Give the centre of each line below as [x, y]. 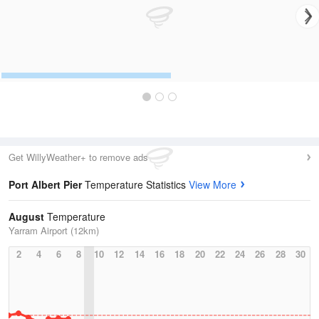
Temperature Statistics [137, 184]
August [26, 216]
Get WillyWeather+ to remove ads [78, 157]
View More [213, 184]
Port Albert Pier [47, 184]
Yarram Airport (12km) [54, 230]
